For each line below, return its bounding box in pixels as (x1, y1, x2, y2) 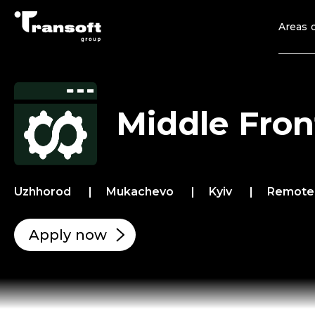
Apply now (29, 226, 107, 243)
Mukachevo (106, 185, 177, 198)
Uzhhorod (14, 185, 75, 198)
